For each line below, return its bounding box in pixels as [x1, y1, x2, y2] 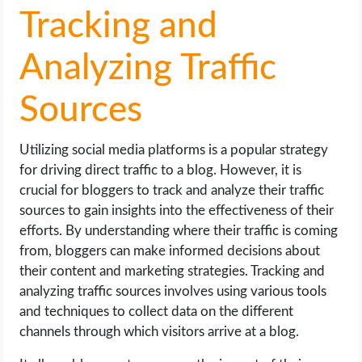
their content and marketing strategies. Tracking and [19, 264, 326, 279]
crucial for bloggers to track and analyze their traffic [19, 183, 325, 198]
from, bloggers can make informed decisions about [19, 244, 321, 259]
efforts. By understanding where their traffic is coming [19, 224, 339, 238]
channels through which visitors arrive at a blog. [19, 325, 300, 339]
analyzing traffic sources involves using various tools [19, 284, 327, 299]
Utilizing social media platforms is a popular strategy [19, 143, 329, 158]
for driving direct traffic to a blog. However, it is [19, 163, 302, 178]
